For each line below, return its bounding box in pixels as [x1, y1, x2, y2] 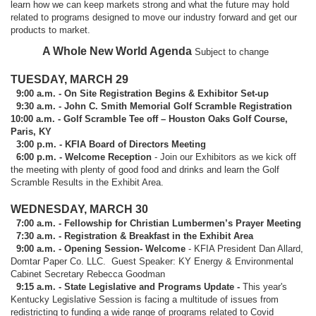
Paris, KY [11, 126, 51, 137]
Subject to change [194, 46, 274, 57]
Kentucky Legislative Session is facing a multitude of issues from [11, 293, 279, 305]
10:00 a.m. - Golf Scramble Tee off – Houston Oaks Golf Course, [11, 113, 288, 124]
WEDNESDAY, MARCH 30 [11, 202, 151, 215]
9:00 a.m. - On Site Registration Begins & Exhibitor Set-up [11, 87, 269, 99]
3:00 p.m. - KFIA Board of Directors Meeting [11, 138, 206, 150]
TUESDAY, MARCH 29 [11, 73, 128, 85]
